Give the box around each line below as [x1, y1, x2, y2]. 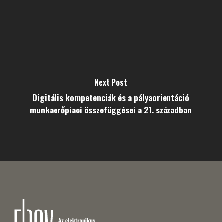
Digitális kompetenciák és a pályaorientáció [32, 91, 190, 104]
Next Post [94, 76, 128, 88]
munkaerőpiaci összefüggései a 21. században [30, 103, 192, 116]
